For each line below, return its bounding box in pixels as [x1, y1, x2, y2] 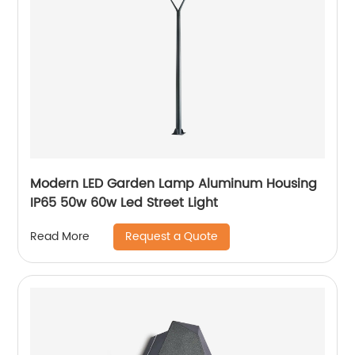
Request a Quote [125, 227, 219, 246]
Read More [30, 227, 90, 246]
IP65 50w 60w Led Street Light [30, 192, 219, 213]
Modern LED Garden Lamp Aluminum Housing [30, 173, 318, 194]
